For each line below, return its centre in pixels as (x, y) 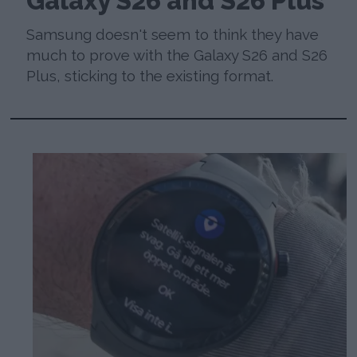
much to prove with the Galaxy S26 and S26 (177, 55)
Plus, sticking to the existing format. (150, 75)
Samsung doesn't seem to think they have (173, 34)
